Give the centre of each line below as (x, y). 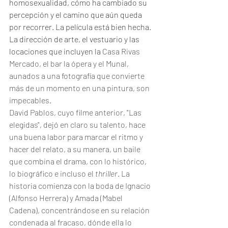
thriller (106, 173)
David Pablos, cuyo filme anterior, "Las (76, 112)
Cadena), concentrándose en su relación (80, 210)
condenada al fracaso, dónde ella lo (71, 222)
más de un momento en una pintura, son (80, 88)
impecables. (31, 100)
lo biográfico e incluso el (52, 173)
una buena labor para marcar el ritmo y (77, 137)
